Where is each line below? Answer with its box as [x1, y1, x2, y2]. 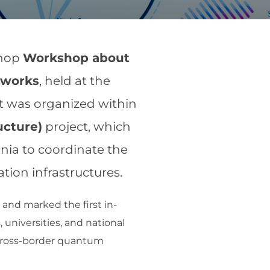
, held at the [39, 74, 110, 88]
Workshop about [23, 51, 130, 65]
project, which [42, 119, 131, 134]
